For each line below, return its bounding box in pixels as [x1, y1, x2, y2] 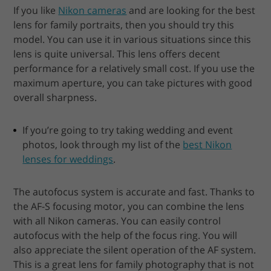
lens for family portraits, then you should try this [13, 18, 235, 31]
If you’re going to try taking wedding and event [22, 123, 233, 137]
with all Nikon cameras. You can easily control [13, 214, 221, 227]
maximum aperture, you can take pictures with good [13, 76, 253, 90]
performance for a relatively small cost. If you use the [13, 61, 255, 75]
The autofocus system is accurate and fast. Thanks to [13, 184, 255, 198]
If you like [13, 3, 59, 17]
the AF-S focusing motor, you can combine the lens [13, 199, 245, 213]
